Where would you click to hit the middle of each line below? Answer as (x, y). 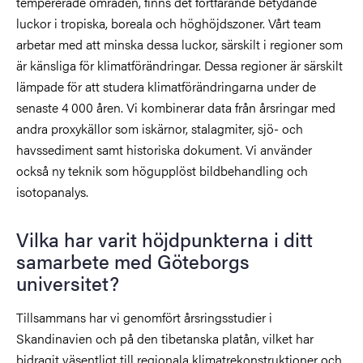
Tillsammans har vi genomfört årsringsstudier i (144, 317)
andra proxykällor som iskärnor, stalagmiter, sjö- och (160, 128)
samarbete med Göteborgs (133, 261)
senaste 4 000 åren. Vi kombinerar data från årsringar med (176, 107)
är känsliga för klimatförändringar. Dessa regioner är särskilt (179, 65)
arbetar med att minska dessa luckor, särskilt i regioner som (179, 44)
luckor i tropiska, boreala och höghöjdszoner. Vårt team (169, 23)
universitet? (68, 282)
